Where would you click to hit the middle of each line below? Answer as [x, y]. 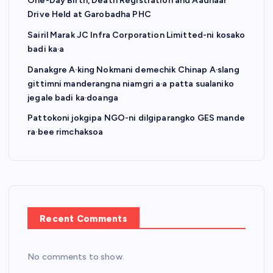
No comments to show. [76, 257]
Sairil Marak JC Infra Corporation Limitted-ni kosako [136, 35]
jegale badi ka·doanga [73, 97]
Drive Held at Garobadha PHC [89, 15]
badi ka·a [46, 49]
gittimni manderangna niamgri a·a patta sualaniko [131, 83]
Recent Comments [83, 219]
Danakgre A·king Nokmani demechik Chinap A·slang [133, 69]
